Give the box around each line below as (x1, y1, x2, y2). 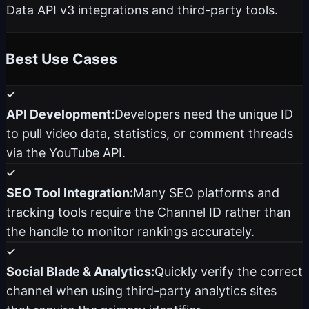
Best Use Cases (6, 50, 117, 68)
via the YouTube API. (6, 145, 126, 160)
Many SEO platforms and (133, 185, 279, 200)
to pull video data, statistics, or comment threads (6, 126, 293, 141)
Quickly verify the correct (154, 263, 303, 279)
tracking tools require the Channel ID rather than (6, 204, 291, 219)
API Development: (6, 106, 114, 121)
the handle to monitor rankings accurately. (6, 223, 255, 239)
